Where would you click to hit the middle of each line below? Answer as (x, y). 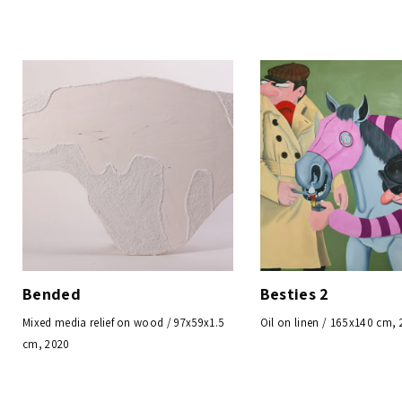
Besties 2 (294, 293)
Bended (52, 293)
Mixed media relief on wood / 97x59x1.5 (124, 322)
